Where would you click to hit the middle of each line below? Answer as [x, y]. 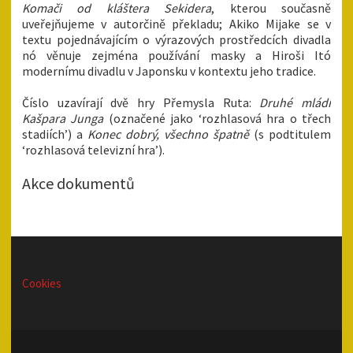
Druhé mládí [295, 103]
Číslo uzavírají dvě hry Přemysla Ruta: [141, 103]
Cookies [42, 284]
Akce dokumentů [78, 184]
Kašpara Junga [63, 119]
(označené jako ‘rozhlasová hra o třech [217, 119]
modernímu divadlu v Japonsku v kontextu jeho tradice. [169, 71]
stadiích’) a [55, 134]
